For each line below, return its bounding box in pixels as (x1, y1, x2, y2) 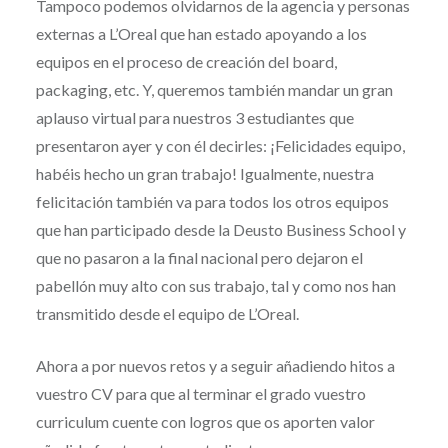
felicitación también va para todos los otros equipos (35, 191, 389, 211)
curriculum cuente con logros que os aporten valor (35, 411, 375, 431)
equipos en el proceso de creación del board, (35, 51, 337, 71)
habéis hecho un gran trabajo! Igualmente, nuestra (35, 163, 374, 183)
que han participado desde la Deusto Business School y (35, 219, 406, 239)
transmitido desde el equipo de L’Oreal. (35, 303, 299, 323)
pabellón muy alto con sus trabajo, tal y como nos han (35, 275, 396, 295)
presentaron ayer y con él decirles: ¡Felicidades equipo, (35, 135, 405, 155)
